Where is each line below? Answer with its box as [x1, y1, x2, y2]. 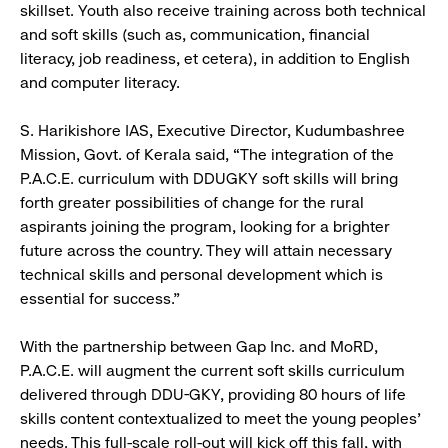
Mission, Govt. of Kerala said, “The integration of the [20, 145, 394, 165]
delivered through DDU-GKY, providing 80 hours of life [20, 385, 406, 405]
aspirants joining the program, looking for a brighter [20, 217, 390, 237]
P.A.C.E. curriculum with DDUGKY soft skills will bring [20, 169, 398, 189]
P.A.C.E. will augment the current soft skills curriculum [20, 361, 405, 381]
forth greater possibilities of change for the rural [20, 193, 364, 213]
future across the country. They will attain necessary [20, 241, 392, 261]
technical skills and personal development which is [20, 265, 383, 285]
